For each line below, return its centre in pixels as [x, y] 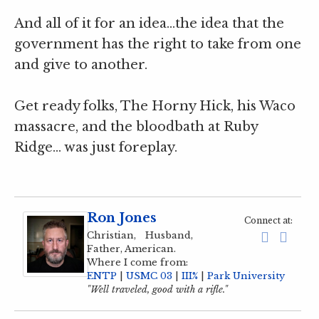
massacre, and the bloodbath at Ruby [136, 127]
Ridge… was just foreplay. [96, 148]
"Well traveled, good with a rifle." [157, 290]
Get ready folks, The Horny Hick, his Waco [155, 106]
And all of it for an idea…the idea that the [149, 23]
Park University [246, 276]
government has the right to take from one [158, 44]
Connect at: [268, 221]
